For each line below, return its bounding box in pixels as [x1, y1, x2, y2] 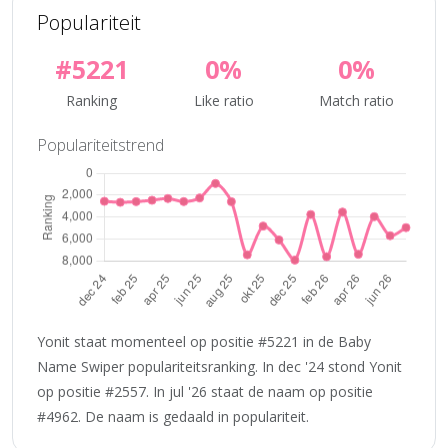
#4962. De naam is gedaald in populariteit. [37, 406, 309, 426]
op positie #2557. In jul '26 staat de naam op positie [37, 381, 373, 401]
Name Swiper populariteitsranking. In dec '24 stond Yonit [37, 356, 402, 376]
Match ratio [319, 91, 395, 110]
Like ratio [193, 91, 254, 110]
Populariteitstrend [37, 134, 164, 156]
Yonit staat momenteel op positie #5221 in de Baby [37, 331, 371, 351]
